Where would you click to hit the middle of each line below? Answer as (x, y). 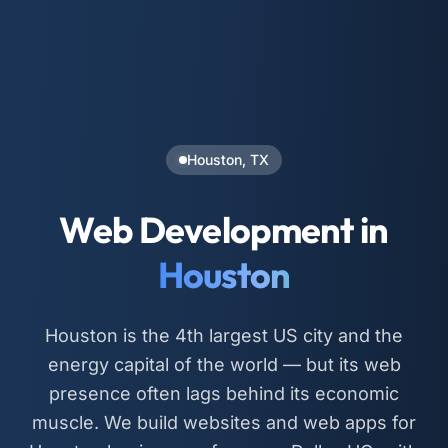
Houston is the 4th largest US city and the (224, 336)
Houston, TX (228, 160)
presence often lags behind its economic (224, 394)
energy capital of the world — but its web (224, 365)
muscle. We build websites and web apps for (224, 423)
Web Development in (224, 230)
